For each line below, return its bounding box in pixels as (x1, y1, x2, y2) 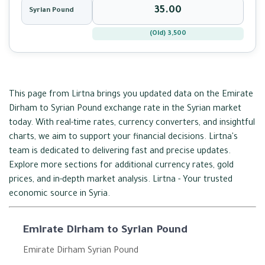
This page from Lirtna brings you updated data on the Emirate (9, 91, 253, 100)
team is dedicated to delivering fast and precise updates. (9, 147, 231, 157)
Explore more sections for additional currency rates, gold (9, 161, 234, 171)
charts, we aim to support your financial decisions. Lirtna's (9, 133, 238, 143)
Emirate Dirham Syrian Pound (23, 247, 138, 256)
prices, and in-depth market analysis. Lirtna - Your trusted (9, 176, 232, 185)
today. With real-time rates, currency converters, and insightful (9, 119, 255, 128)
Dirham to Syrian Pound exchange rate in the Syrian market (9, 105, 241, 114)
